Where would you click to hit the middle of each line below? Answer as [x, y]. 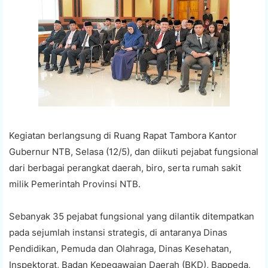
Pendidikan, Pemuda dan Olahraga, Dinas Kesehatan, [120, 248]
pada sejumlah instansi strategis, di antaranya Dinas [118, 232]
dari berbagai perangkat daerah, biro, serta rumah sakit [125, 167]
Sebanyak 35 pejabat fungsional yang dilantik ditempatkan [132, 216]
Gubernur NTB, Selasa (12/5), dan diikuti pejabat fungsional [134, 151]
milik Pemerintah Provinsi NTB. [75, 184]
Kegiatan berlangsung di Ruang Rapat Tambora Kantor [123, 135]
